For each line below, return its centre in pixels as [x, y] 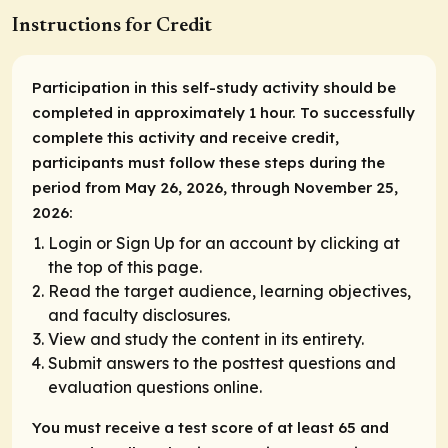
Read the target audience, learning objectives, [229, 291]
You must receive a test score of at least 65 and [210, 428]
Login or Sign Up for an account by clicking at [224, 243]
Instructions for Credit [112, 25]
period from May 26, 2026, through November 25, [215, 187]
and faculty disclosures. [139, 315]
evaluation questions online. [155, 387]
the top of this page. [125, 267]
